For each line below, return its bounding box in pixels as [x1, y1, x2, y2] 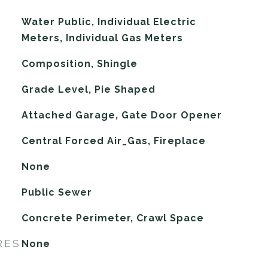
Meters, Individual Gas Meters [21, 32, 183, 44]
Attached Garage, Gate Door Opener [21, 109, 222, 121]
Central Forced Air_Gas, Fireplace [21, 135, 206, 147]
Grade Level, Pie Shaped [21, 84, 156, 95]
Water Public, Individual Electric [21, 16, 196, 28]
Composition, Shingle [21, 58, 138, 69]
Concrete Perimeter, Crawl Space [21, 212, 204, 224]
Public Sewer [21, 187, 92, 198]
